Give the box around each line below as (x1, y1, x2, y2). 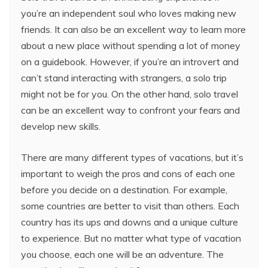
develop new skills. (21, 120, 100, 132)
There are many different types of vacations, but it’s (21, 151, 243, 163)
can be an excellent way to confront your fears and (21, 103, 240, 116)
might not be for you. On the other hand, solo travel (21, 87, 238, 100)
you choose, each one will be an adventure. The (21, 248, 224, 260)
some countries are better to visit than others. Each (21, 199, 239, 212)
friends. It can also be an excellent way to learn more (21, 23, 246, 35)
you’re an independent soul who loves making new (21, 7, 236, 19)
